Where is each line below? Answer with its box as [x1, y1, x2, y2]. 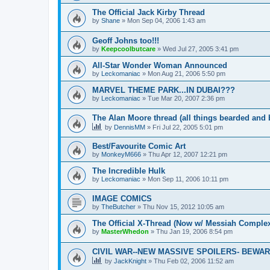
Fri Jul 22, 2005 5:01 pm [152, 124, 223, 131]
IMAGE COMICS [92, 194, 152, 204]
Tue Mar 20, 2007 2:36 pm [148, 94, 225, 102]
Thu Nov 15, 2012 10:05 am [143, 203, 224, 211]
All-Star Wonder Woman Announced [92, 60, 227, 70]
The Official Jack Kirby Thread [92, 7, 205, 17]
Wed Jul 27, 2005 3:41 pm [163, 45, 239, 52]
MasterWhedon [101, 228, 149, 236]
